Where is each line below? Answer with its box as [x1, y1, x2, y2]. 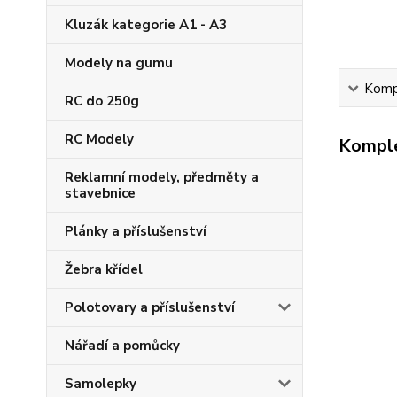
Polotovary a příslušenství [65, 299, 235, 316]
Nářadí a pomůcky [65, 337, 180, 354]
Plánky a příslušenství [65, 222, 206, 240]
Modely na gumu [65, 54, 173, 72]
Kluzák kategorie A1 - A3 [65, 16, 227, 34]
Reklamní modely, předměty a [65, 168, 259, 186]
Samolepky [65, 375, 136, 393]
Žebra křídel [65, 261, 143, 278]
